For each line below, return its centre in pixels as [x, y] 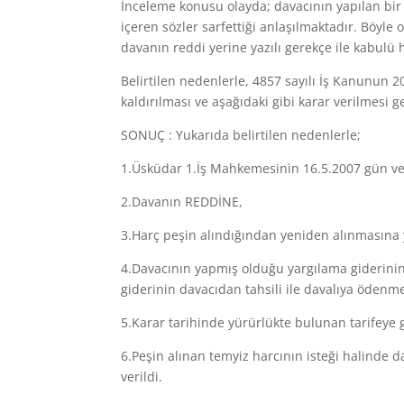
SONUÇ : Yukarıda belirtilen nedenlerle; [241, 135]
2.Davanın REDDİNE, [182, 202]
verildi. [142, 376]
